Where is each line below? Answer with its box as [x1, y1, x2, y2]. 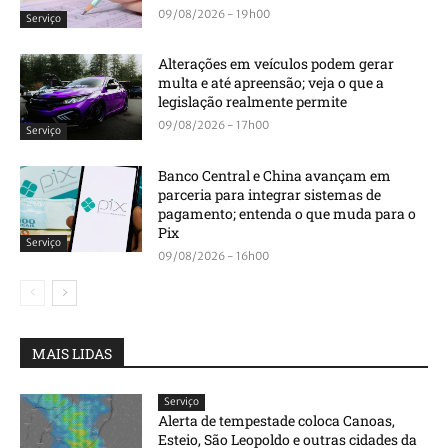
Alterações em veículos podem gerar [158, 54, 395, 74]
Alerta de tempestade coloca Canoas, [158, 411, 396, 430]
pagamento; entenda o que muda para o [158, 204, 417, 223]
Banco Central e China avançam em [158, 166, 392, 185]
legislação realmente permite [158, 92, 348, 112]
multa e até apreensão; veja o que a [158, 73, 385, 93]
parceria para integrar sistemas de [158, 185, 382, 204]
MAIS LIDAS [32, 344, 112, 363]
